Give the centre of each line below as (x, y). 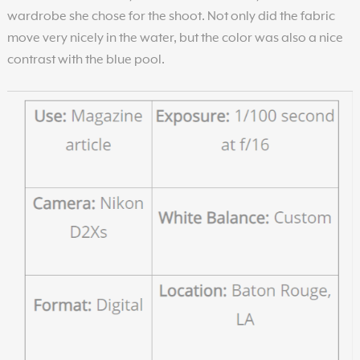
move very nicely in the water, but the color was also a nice (175, 38)
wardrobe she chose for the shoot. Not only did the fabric (171, 16)
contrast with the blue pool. (86, 60)
